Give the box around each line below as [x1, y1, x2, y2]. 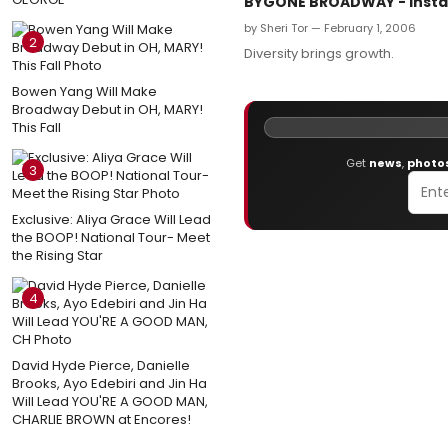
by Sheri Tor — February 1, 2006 [244, 19, 416, 36]
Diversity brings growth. [244, 43, 394, 63]
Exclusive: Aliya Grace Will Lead [12, 209, 211, 229]
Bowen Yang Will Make [12, 81, 157, 101]
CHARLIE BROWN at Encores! [12, 409, 191, 429]
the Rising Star [12, 245, 103, 265]
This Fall [12, 117, 61, 137]
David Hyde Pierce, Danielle [12, 355, 190, 375]
